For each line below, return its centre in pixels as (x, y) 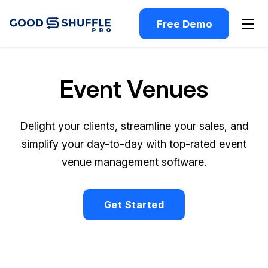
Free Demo (184, 24)
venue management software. (134, 162)
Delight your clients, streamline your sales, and (134, 126)
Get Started (134, 205)
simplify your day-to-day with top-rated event (134, 144)
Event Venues (134, 89)
